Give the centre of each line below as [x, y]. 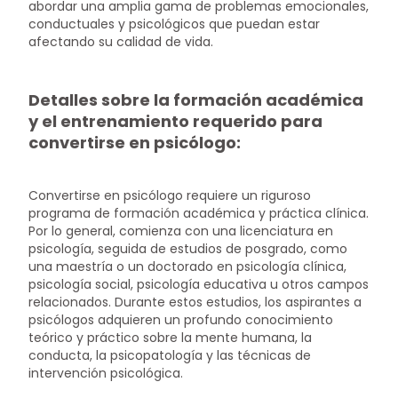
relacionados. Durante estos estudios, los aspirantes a [195, 302]
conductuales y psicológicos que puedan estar [175, 24]
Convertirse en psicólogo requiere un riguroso [170, 195]
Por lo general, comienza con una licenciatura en [181, 231]
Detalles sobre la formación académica [196, 99]
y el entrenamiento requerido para [176, 121]
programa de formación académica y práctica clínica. [199, 213]
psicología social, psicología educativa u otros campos [199, 284]
